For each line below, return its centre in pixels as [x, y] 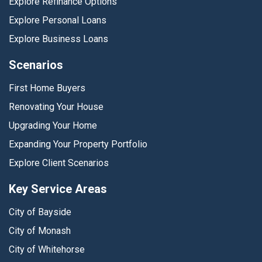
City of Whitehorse [47, 250]
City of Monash [40, 231]
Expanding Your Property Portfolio [78, 144]
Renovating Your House [56, 107]
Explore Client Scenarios [59, 163]
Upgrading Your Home [53, 126]
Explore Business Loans [58, 39]
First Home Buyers [47, 88]
